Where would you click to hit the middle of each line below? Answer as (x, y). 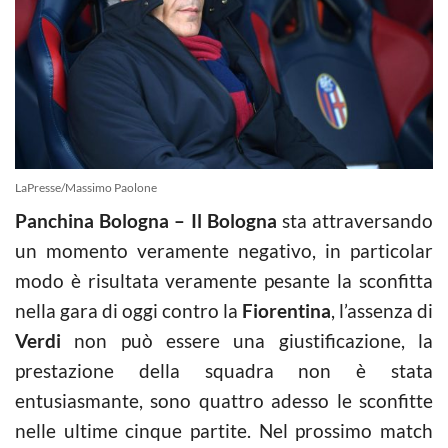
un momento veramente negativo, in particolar (224, 250)
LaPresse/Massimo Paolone (86, 187)
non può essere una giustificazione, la (247, 340)
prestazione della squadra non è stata (224, 370)
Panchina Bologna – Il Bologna (146, 220)
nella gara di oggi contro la (128, 310)
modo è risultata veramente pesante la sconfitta (224, 280)
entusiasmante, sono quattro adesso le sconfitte (224, 400)
